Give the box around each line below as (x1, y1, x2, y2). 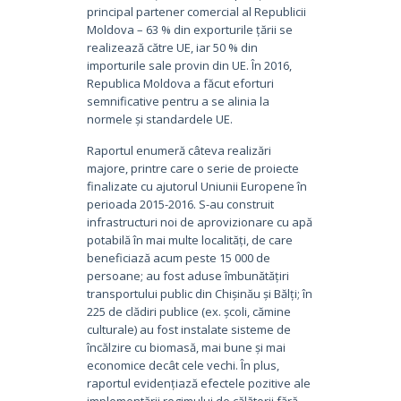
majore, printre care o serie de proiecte (86, 159, 299, 176)
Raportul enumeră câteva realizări (86, 141, 271, 158)
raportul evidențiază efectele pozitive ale (86, 374, 311, 391)
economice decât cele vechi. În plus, (86, 356, 279, 373)
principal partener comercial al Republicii (86, 3, 306, 20)
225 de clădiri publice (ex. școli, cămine (86, 303, 291, 320)
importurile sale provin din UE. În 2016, (86, 56, 292, 73)
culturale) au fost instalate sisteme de (86, 320, 291, 337)
